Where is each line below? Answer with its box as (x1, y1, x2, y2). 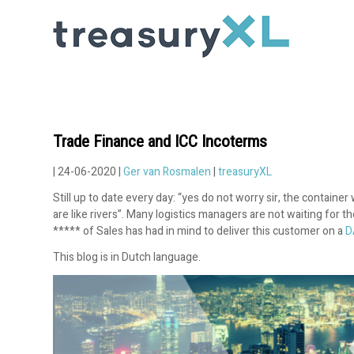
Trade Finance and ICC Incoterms (53, 132, 267, 151)
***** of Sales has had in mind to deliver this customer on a (53, 222, 345, 239)
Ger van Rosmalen (123, 164, 213, 180)
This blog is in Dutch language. (53, 248, 201, 265)
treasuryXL (218, 164, 272, 180)
